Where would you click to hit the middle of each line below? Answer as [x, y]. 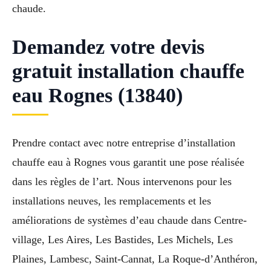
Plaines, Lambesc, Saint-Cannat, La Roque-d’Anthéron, [135, 259]
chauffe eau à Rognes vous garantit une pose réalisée [128, 162]
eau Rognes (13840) [97, 96]
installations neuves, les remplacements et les [112, 201]
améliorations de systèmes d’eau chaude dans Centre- [129, 220]
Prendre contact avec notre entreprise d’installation [124, 143]
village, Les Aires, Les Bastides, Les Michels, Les [122, 240]
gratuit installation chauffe [128, 71]
